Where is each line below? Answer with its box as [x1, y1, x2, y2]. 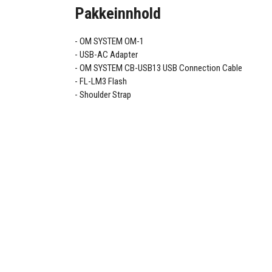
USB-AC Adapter [80, 49, 138, 61]
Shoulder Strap [80, 89, 132, 101]
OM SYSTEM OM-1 [80, 36, 144, 47]
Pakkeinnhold [75, 4, 161, 22]
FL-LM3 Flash [80, 76, 127, 87]
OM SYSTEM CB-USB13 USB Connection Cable [80, 63, 243, 74]
